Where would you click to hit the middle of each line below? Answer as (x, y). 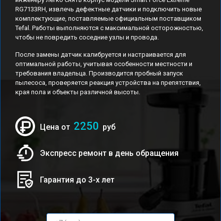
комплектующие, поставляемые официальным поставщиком (108, 18)
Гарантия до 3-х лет (77, 180)
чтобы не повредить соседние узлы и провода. (87, 37)
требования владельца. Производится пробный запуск (99, 73)
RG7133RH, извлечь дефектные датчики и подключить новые (109, 9)
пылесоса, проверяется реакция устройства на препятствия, (108, 83)
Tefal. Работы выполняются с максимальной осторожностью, (109, 28)
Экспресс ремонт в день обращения (109, 153)
